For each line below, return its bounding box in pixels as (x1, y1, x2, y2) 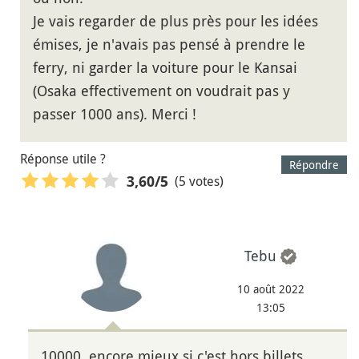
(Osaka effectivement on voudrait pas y (33, 80, 290, 100)
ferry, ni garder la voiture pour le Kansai (33, 57, 297, 77)
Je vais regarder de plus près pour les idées (33, 10, 318, 30)
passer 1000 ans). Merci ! (33, 103, 196, 123)
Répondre (289, 156, 339, 172)
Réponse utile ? (20, 149, 106, 167)
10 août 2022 (236, 281, 305, 297)
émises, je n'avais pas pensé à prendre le (33, 34, 305, 54)
